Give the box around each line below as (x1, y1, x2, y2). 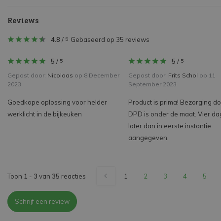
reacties (60, 172, 86, 180)
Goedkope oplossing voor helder (7, 98, 107, 107)
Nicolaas (47, 72, 73, 79)
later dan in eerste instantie (128, 122, 211, 130)
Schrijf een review (15, 197, 70, 206)
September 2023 (128, 80, 177, 88)
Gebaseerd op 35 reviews (71, 36, 149, 44)
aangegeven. (128, 134, 169, 142)
